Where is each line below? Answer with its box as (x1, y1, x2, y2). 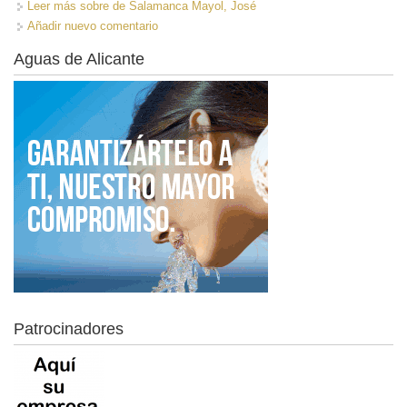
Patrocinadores (14, 319, 124, 338)
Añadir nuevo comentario (27, 18, 158, 33)
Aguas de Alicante (14, 49, 144, 68)
